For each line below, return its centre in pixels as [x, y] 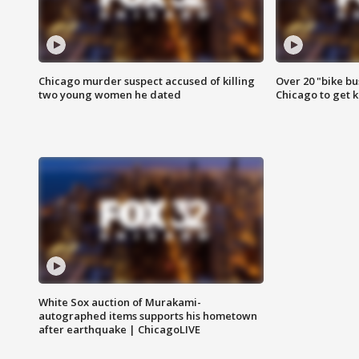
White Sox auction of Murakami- [120, 303]
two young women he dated [110, 95]
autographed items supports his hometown [148, 316]
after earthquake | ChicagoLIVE [119, 330]
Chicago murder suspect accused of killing [147, 81]
